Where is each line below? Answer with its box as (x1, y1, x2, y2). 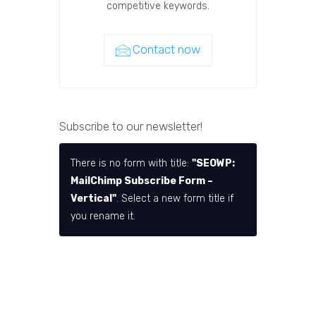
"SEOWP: (192, 157, 235, 170)
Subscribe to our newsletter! (59, 119, 202, 134)
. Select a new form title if (116, 193, 233, 205)
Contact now (133, 42, 200, 57)
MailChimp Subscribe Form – (71, 175, 213, 188)
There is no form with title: (71, 157, 192, 170)
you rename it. (71, 210, 135, 223)
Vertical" (71, 193, 116, 205)
